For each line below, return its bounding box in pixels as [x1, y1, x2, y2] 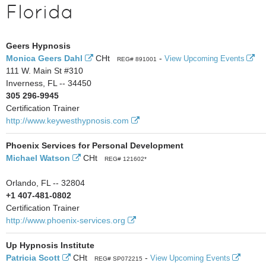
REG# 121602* [104, 156, 147, 162]
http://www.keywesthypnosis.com [6, 116, 129, 125]
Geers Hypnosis [6, 41, 71, 50]
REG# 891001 [116, 56, 157, 62]
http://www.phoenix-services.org [6, 216, 125, 225]
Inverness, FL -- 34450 [6, 78, 91, 88]
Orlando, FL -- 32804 [6, 178, 85, 188]
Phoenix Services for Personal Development [6, 141, 183, 150]
